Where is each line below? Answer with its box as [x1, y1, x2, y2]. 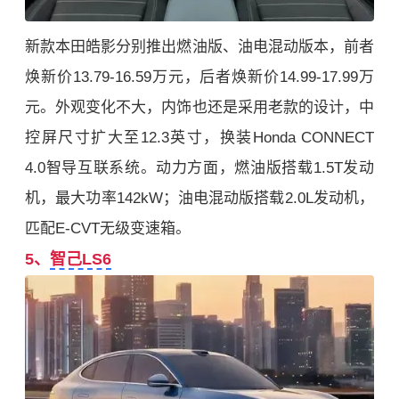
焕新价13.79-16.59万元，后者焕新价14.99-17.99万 [25, 69, 374, 85]
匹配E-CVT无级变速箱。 [25, 220, 191, 237]
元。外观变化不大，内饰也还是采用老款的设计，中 [25, 99, 374, 116]
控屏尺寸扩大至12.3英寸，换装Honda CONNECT [25, 129, 374, 146]
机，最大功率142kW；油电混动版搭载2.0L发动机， [25, 190, 374, 207]
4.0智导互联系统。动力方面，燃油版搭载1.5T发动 [25, 159, 374, 176]
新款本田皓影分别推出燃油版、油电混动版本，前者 [25, 38, 374, 55]
